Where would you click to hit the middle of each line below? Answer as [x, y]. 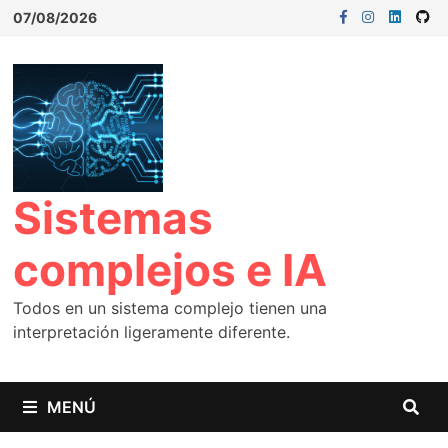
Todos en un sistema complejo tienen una [169, 307]
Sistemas [112, 217]
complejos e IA [169, 269]
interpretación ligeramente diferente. [151, 331]
